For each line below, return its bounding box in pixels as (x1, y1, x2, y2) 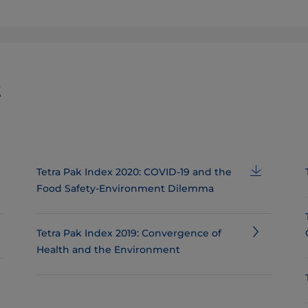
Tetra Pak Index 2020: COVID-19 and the (36, 166, 232, 178)
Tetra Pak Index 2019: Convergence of (36, 227, 221, 239)
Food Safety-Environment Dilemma (36, 182, 214, 195)
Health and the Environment (36, 243, 180, 256)
